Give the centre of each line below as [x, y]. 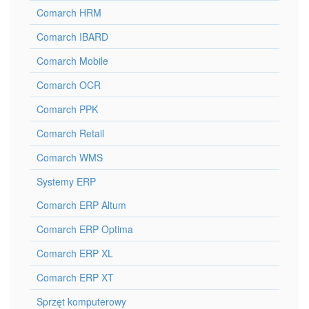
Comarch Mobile [72, 61]
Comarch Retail [70, 133]
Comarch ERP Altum [81, 205]
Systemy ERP [66, 182]
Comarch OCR [69, 85]
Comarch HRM [69, 13]
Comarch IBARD [72, 37]
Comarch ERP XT [75, 278]
